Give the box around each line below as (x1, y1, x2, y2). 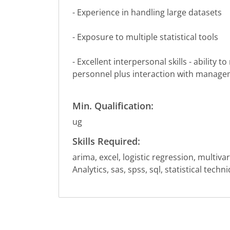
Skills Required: (72, 135, 140, 148)
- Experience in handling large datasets (72, 7, 222, 18)
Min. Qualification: (72, 100, 154, 112)
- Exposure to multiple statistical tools (72, 31, 218, 43)
